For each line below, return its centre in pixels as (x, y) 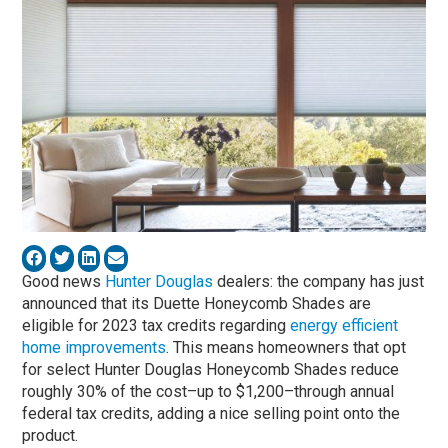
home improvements (94, 347)
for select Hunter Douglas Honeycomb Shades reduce (211, 369)
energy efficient (344, 325)
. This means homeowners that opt (286, 347)
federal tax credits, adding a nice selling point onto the (211, 413)
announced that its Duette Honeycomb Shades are (197, 303)
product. (50, 435)
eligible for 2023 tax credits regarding (156, 325)
